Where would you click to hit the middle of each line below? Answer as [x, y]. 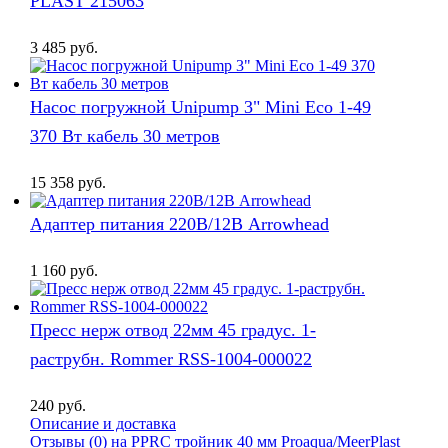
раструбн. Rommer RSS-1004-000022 [171, 358]
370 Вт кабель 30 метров [125, 136]
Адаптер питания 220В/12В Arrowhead [179, 223]
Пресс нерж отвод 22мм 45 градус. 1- [173, 329]
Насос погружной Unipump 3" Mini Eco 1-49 [200, 107]
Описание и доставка [103, 423]
